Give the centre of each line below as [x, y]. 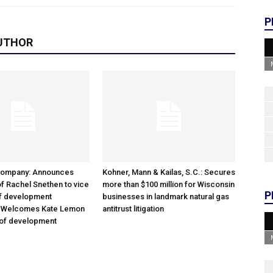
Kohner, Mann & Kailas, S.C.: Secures [169, 172]
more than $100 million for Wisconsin [168, 184]
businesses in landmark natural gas [166, 197]
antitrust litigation [133, 209]
